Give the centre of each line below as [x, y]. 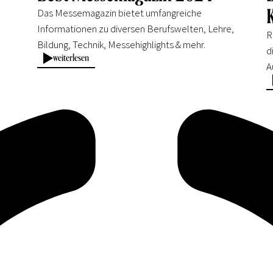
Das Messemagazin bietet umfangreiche [120, 12]
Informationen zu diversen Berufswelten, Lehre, [136, 28]
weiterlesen [71, 58]
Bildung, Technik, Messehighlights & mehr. [122, 44]
